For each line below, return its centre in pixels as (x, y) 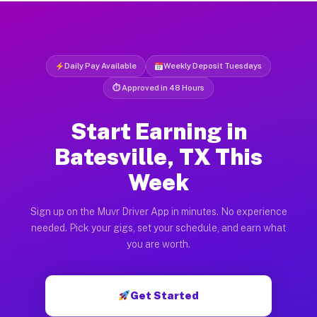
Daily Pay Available (100, 65)
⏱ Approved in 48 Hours (158, 87)
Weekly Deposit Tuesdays (213, 65)
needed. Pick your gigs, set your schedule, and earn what (158, 227)
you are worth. (158, 244)
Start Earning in (158, 131)
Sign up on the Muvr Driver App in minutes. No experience (158, 211)
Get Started (165, 295)
